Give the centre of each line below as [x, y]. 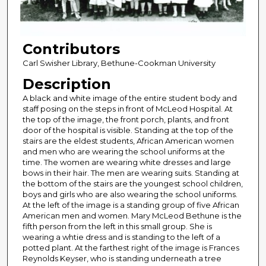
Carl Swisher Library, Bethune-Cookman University [119, 63]
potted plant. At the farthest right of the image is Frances [131, 248]
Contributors [71, 49]
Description [66, 84]
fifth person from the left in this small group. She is [117, 227]
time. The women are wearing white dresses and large [126, 162]
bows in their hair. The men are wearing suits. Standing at [131, 173]
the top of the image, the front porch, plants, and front [126, 120]
